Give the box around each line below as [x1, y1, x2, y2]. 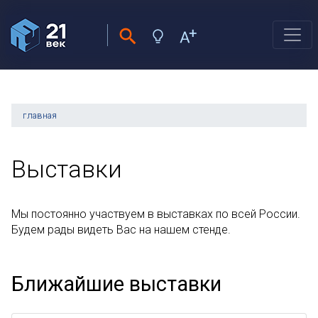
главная [23, 110, 57, 121]
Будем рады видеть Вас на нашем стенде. [11, 223, 231, 236]
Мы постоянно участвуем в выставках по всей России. [11, 207, 300, 221]
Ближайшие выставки [11, 272, 221, 296]
